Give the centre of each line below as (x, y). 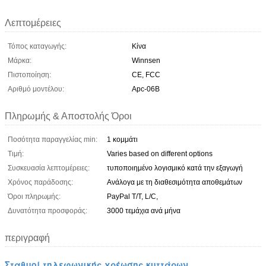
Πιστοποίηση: (29, 75)
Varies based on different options (160, 153)
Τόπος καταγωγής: (37, 46)
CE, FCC (146, 75)
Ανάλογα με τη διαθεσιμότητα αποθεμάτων (175, 182)
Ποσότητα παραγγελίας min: (53, 139)
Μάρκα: (20, 60)
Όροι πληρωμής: (34, 196)
